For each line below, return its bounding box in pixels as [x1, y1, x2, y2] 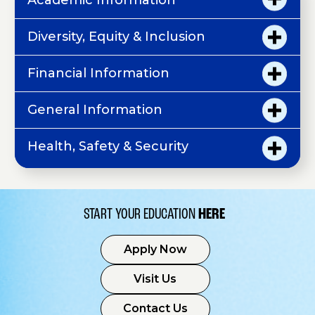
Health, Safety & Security [27, 139, 188, 155]
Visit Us [134, 272, 176, 286]
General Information [27, 102, 162, 118]
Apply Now [123, 243, 187, 257]
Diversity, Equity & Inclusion [27, 29, 205, 45]
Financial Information [27, 65, 169, 82]
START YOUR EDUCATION [83, 207, 198, 224]
